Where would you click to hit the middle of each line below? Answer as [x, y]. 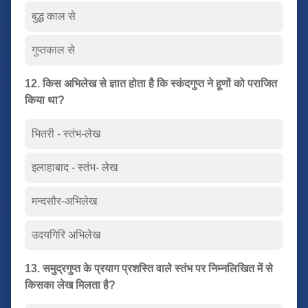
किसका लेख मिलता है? [70, 285]
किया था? [45, 100]
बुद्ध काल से [54, 16]
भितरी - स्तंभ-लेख [66, 133]
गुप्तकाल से [53, 49]
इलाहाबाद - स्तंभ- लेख [75, 167]
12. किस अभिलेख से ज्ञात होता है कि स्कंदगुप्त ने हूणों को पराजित [151, 83]
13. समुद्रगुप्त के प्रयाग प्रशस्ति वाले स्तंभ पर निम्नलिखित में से [149, 268]
